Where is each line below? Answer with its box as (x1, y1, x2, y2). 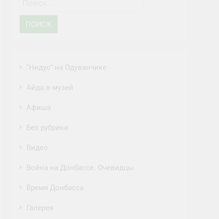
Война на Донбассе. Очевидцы (26, 163, 134, 172)
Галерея (26, 203, 54, 212)
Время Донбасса (26, 183, 84, 192)
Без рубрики (26, 123, 69, 131)
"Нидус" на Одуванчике (26, 63, 107, 71)
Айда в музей (26, 83, 74, 91)
